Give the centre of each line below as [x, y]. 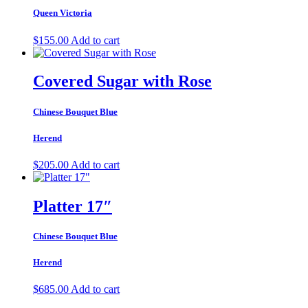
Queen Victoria [63, 13]
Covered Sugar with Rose [122, 81]
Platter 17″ [73, 206]
